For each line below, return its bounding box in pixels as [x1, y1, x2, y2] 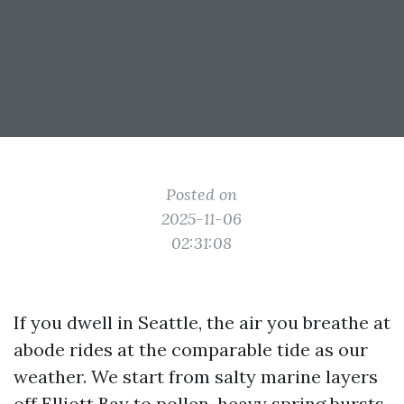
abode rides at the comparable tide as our [14, 338, 368, 361]
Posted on [166, 184, 238, 205]
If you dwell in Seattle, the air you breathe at [14, 311, 390, 334]
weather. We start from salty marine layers [14, 365, 378, 388]
